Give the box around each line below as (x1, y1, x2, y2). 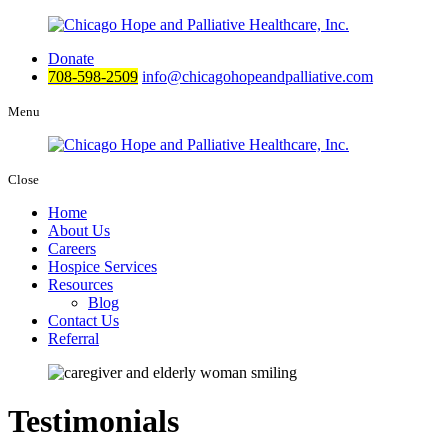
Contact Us (48, 312, 119, 329)
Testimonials (8, 403, 179, 440)
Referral (48, 330, 99, 347)
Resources (48, 276, 113, 293)
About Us (48, 222, 110, 239)
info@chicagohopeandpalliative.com (142, 68, 373, 85)
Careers (48, 240, 96, 257)
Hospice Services (48, 258, 157, 275)
